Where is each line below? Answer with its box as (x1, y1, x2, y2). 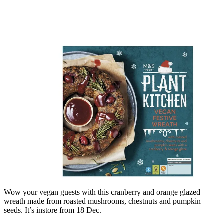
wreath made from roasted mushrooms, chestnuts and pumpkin (4, 196, 201, 205)
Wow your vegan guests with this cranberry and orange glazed (4, 187, 200, 196)
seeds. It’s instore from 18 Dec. (4, 205, 101, 214)
